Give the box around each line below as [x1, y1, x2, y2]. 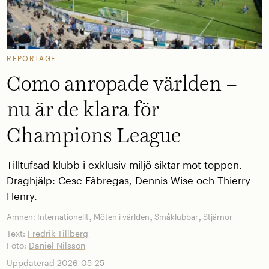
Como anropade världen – [7, 74, 238, 95]
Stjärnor [203, 212, 233, 222]
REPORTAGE [7, 53, 56, 62]
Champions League [7, 126, 181, 147]
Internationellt [37, 212, 89, 222]
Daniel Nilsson [29, 240, 86, 250]
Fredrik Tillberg [28, 228, 89, 238]
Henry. [7, 190, 38, 202]
